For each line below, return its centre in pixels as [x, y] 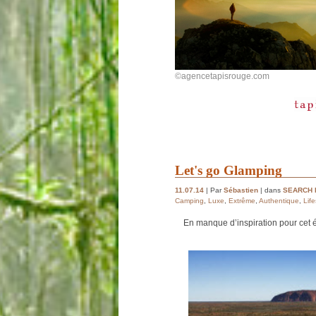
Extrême [242, 201]
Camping [189, 201]
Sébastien [241, 190]
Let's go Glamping [229, 170]
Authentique [279, 201]
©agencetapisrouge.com [222, 76]
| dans [271, 190]
